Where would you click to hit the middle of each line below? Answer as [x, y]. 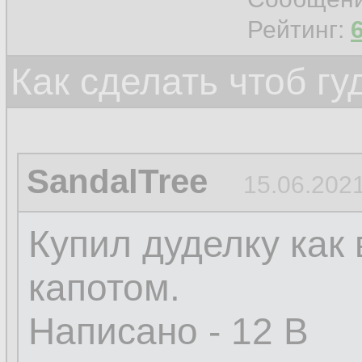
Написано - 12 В [168, 331]
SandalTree [117, 181]
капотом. [104, 288]
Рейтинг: [299, 29]
